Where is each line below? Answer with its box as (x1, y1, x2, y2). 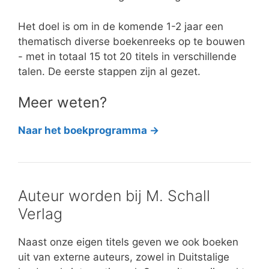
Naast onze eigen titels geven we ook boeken (18, 236, 238, 249)
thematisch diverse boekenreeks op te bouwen (18, 35, 245, 47)
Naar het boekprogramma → (18, 124, 159, 137)
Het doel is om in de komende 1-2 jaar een (18, 20, 223, 32)
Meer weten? (18, 94, 107, 112)
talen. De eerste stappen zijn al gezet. (18, 65, 201, 77)
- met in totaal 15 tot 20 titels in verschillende (18, 50, 237, 62)
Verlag (18, 205, 62, 223)
